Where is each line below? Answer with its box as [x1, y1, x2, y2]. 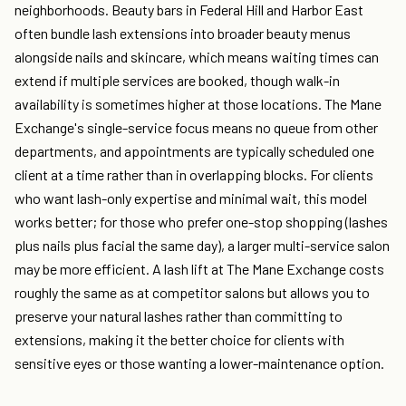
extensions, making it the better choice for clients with [14, 331, 344, 349]
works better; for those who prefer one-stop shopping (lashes [14, 213, 388, 231]
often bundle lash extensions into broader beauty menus [14, 24, 351, 43]
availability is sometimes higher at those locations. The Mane [14, 95, 382, 113]
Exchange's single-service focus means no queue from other [14, 119, 378, 137]
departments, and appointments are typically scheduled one [14, 142, 374, 160]
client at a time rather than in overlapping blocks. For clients [14, 166, 373, 184]
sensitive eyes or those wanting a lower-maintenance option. [14, 354, 384, 372]
